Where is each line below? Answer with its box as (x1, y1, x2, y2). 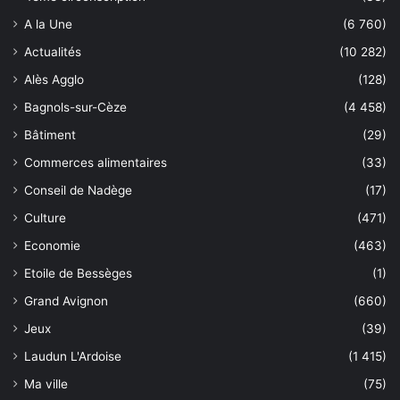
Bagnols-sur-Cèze (24, 99, 127, 114)
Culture (24, 210, 66, 225)
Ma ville (24, 376, 68, 391)
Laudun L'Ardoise (24, 348, 121, 363)
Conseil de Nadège (24, 182, 132, 197)
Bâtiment (24, 127, 76, 142)
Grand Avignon (24, 293, 108, 308)
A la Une (24, 16, 72, 31)
